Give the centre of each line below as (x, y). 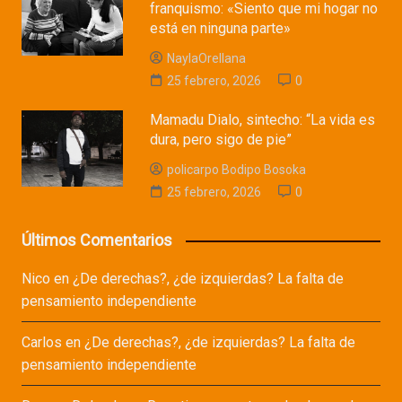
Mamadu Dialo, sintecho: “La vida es (263, 120)
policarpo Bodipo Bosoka (237, 170)
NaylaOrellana (207, 59)
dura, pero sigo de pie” (221, 140)
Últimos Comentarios (96, 240)
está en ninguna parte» (221, 29)
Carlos (41, 343)
